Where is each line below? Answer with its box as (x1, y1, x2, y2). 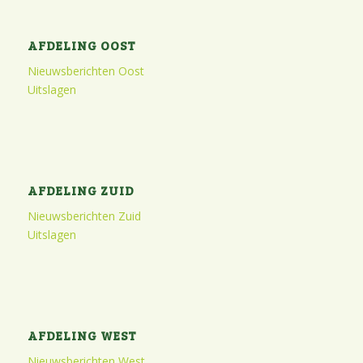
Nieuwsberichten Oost (27, 63, 144, 79)
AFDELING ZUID (27, 181, 135, 199)
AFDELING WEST (27, 327, 137, 344)
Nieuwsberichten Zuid (27, 208, 141, 224)
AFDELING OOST (27, 36, 136, 54)
